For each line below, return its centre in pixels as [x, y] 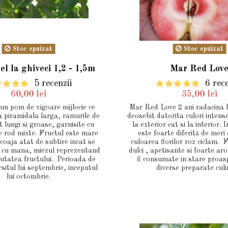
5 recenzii [53, 83]
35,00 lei [199, 94]
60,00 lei [28, 94]
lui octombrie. [28, 176]
